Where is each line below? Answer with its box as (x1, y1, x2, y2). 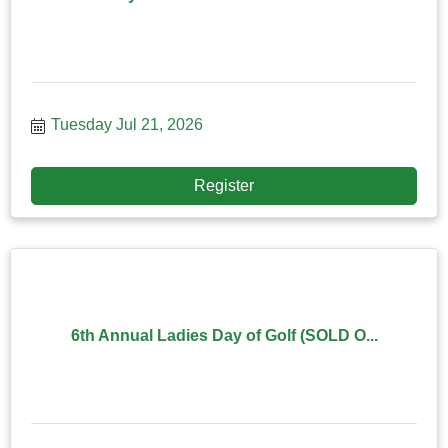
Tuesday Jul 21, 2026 (51, 115, 203, 133)
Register (194, 176, 254, 194)
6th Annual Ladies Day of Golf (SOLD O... (70, 327, 378, 345)
